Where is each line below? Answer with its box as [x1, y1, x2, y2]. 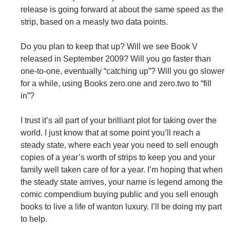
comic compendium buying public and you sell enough [21, 189, 218, 199]
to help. [21, 214, 47, 223]
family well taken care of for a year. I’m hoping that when [21, 165, 223, 174]
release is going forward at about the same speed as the [21, 5, 223, 14]
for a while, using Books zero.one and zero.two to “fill [21, 79, 212, 88]
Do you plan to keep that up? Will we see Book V [21, 42, 198, 51]
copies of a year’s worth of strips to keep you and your [21, 152, 215, 162]
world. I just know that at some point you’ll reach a [21, 128, 200, 137]
